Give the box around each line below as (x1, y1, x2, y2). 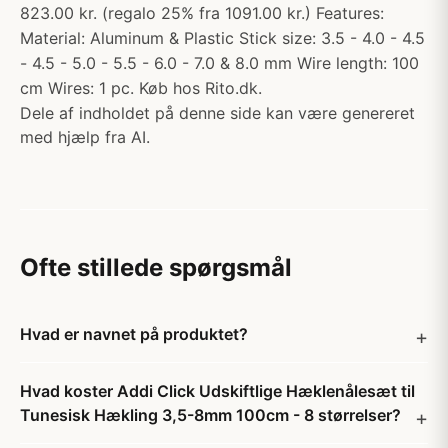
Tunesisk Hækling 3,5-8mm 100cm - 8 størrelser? (20, 405, 401, 425)
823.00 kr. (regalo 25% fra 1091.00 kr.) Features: (20, 3, 384, 23)
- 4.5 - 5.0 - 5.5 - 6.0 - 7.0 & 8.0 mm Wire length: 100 (20, 53, 419, 73)
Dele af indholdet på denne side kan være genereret (20, 103, 415, 123)
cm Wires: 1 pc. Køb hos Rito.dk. (20, 78, 262, 98)
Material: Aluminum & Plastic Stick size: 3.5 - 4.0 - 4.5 (20, 28, 425, 48)
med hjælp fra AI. (20, 127, 150, 147)
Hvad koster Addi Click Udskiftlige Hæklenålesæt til (20, 381, 415, 401)
